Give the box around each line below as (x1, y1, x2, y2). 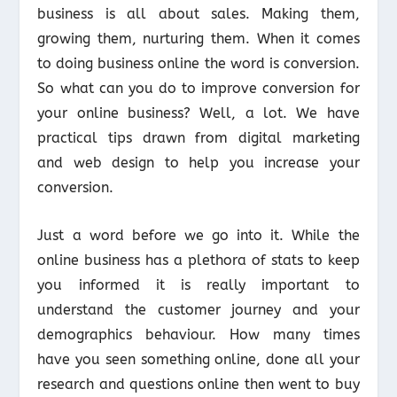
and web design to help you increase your (37, 153, 360, 171)
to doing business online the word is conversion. (37, 54, 360, 72)
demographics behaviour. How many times (37, 325, 360, 343)
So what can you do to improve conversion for (37, 79, 360, 97)
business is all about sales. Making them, (37, 4, 360, 22)
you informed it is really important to (37, 276, 360, 293)
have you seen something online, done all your (37, 350, 360, 368)
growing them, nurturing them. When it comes (37, 29, 360, 47)
